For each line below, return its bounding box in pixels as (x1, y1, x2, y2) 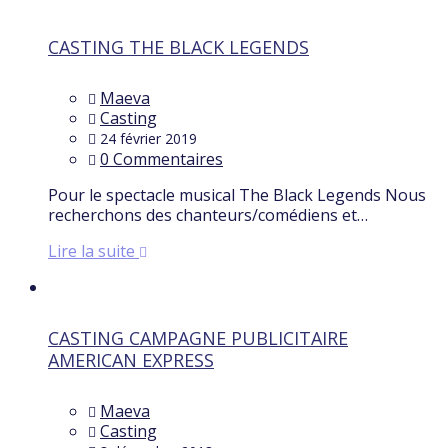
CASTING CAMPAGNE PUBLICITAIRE (48, 326, 348, 351)
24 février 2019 (100, 129, 197, 149)
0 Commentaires (100, 148, 223, 171)
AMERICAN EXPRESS (48, 348, 214, 373)
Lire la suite (48, 240, 139, 263)
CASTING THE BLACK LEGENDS (48, 35, 309, 60)
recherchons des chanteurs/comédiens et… (48, 204, 368, 227)
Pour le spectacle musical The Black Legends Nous (48, 184, 426, 207)
